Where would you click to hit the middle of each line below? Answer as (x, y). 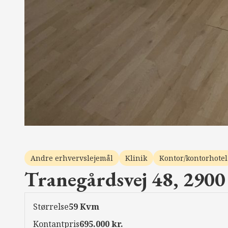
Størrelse (51, 206)
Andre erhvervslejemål (72, 158)
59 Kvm (84, 206)
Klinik (136, 158)
